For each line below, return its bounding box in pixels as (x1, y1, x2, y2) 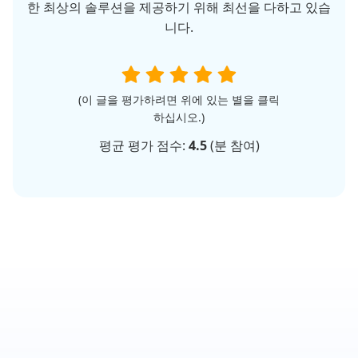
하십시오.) (153, 109, 205, 125)
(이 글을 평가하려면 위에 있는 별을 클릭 (78, 91, 280, 107)
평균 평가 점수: (98, 136, 189, 154)
